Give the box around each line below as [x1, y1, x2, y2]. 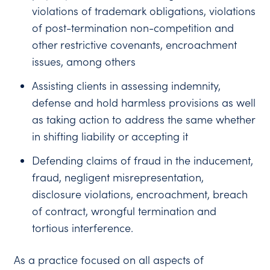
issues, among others [32, 54, 136, 69]
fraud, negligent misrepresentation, [32, 170, 204, 184]
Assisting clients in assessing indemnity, [32, 78, 221, 93]
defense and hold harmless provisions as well [32, 95, 256, 110]
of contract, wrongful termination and [32, 204, 217, 218]
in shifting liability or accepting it [32, 129, 189, 143]
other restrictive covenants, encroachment [32, 37, 237, 52]
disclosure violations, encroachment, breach [32, 187, 248, 201]
